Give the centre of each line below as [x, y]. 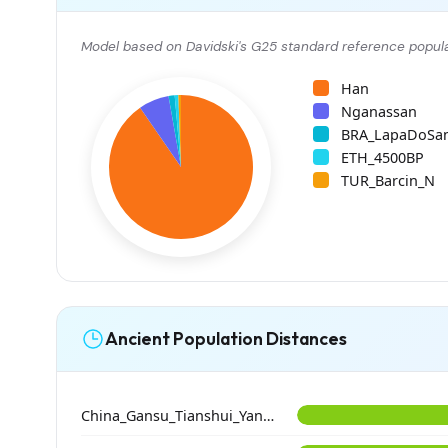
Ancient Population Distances [226, 339]
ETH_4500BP [382, 157]
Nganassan [379, 111]
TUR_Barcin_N [388, 180]
